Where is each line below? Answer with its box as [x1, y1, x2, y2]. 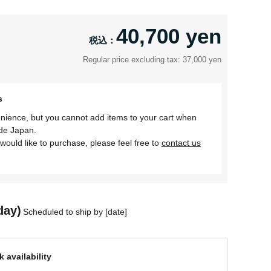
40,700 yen [116, 24, 221, 48]
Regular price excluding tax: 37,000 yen [83, 55, 221, 64]
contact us [161, 138, 201, 148]
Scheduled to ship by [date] [22, 207, 127, 217]
